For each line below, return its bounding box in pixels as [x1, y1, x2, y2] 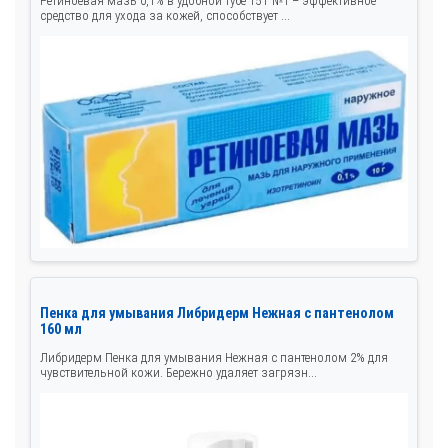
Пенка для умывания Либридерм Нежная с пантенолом [40, 305, 394, 322]
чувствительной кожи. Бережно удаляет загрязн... [40, 365, 317, 381]
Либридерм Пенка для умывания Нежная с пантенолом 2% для [40, 350, 388, 366]
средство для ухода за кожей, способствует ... [40, 8, 290, 24]
